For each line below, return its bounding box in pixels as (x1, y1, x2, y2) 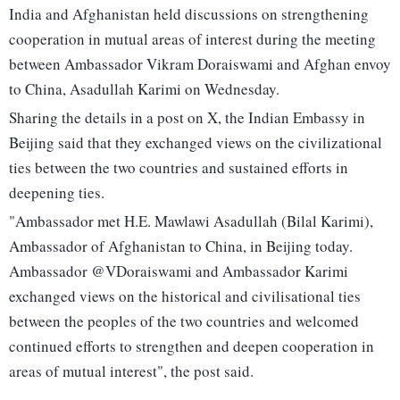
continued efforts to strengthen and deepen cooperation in (9, 336, 374, 357)
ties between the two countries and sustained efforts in (9, 157, 348, 179)
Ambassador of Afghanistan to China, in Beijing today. (9, 236, 353, 257)
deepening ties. (9, 182, 104, 204)
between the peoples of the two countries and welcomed (9, 311, 359, 332)
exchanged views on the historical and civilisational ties (9, 286, 361, 307)
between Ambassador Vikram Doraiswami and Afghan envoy (9, 54, 391, 75)
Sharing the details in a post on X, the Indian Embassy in (9, 107, 365, 129)
